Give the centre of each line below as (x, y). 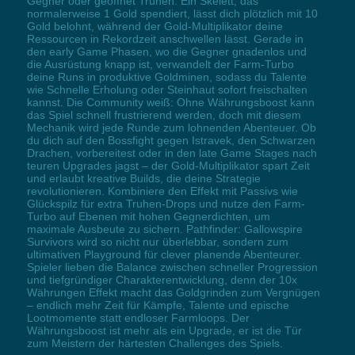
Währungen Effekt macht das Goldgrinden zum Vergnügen (173, 292)
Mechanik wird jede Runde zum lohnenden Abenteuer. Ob (171, 127)
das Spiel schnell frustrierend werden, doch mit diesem (164, 115)
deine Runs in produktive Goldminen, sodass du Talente (166, 76)
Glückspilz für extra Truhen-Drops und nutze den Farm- (166, 203)
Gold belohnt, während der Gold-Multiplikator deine (155, 26)
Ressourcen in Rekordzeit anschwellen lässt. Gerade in (165, 38)
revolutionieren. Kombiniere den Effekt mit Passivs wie (162, 191)
